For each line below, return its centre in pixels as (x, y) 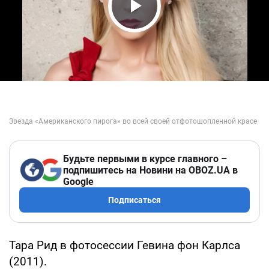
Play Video (168, 29)
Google (78, 181)
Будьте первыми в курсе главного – (145, 159)
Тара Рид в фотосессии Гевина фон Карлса (125, 245)
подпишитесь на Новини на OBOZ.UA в (150, 170)
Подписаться (134, 200)
